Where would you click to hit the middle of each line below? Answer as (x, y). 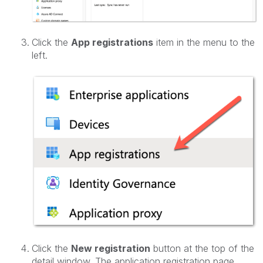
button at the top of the (202, 248)
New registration (111, 248)
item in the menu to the (204, 42)
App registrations (112, 42)
